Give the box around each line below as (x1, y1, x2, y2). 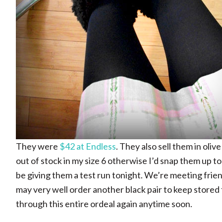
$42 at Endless (59, 141, 116, 152)
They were (16, 141, 59, 152)
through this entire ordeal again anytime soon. (16, 198, 192, 209)
